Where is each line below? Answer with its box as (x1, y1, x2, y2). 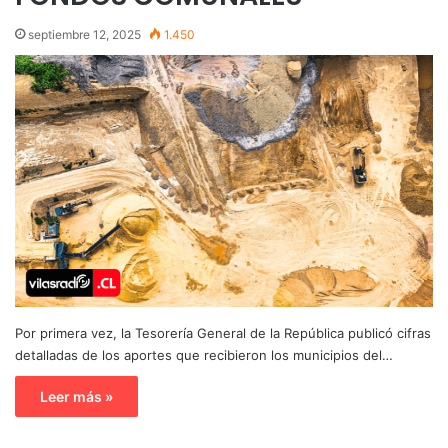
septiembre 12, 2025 (28, 26, 141, 42)
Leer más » (40, 387, 113, 405)
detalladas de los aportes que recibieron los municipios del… (15, 346, 393, 363)
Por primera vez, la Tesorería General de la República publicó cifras (15, 324, 431, 341)
